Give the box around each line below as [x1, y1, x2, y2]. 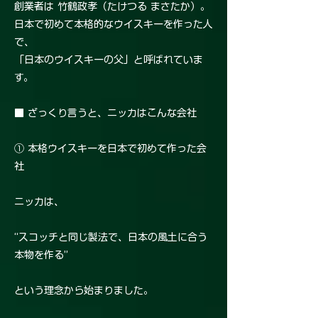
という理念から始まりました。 [14, 285, 153, 296]
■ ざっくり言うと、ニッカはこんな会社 [14, 108, 197, 119]
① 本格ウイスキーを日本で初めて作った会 [14, 143, 207, 154]
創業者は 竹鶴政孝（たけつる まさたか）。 [14, 1, 210, 12]
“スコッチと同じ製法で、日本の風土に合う [14, 232, 207, 243]
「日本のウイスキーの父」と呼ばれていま [14, 55, 203, 65]
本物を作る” [14, 250, 68, 261]
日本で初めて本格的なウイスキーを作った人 [14, 19, 213, 30]
